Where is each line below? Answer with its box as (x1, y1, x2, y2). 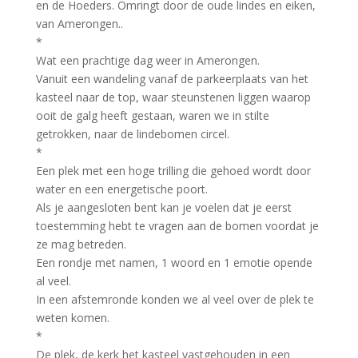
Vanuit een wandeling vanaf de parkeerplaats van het (35, 70, 308, 86)
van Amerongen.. (35, 15, 123, 31)
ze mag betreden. (35, 236, 126, 252)
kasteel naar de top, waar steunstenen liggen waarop (35, 89, 311, 105)
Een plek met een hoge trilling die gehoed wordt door (35, 162, 311, 178)
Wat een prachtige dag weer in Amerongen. (35, 52, 260, 68)
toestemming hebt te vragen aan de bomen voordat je (35, 217, 319, 233)
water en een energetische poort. (35, 181, 208, 197)
